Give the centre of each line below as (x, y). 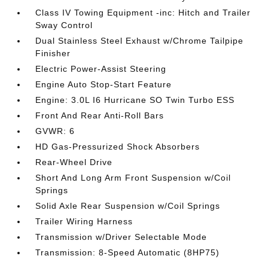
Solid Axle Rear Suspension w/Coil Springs (128, 206)
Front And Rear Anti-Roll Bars (100, 115)
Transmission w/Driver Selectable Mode (121, 237)
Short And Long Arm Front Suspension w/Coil (133, 178)
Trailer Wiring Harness (84, 221)
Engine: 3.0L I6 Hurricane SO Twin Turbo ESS (135, 100)
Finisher (53, 53)
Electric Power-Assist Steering (101, 69)
